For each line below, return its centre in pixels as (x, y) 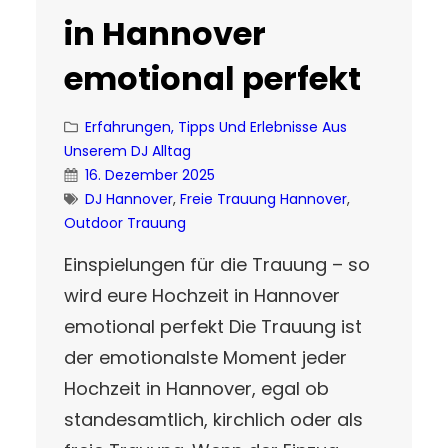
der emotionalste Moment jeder (205, 357)
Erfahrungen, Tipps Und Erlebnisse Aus (216, 126)
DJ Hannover (129, 198)
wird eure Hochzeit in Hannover (202, 295)
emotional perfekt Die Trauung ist (213, 326)
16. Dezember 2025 (150, 174)
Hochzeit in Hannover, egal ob (196, 388)
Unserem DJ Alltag (127, 150)
